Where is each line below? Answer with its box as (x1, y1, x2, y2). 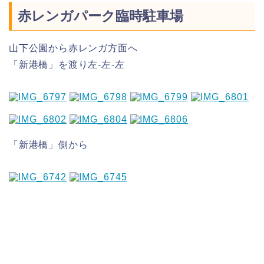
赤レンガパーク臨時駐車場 (18, 8, 183, 24)
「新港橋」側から (9, 140, 88, 150)
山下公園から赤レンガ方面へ (9, 43, 138, 54)
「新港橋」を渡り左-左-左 (9, 60, 125, 70)
